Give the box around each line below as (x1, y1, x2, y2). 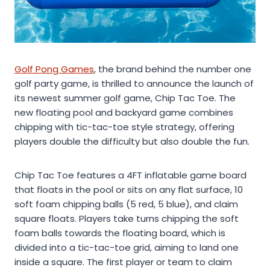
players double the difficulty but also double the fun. (14, 134, 250, 148)
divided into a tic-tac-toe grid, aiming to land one (14, 240, 239, 254)
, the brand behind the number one (94, 62, 251, 75)
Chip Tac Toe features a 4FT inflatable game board (14, 168, 246, 181)
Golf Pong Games (14, 62, 94, 75)
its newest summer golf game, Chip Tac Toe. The (14, 91, 236, 104)
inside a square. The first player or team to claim (14, 255, 232, 268)
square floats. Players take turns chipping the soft (14, 212, 239, 225)
